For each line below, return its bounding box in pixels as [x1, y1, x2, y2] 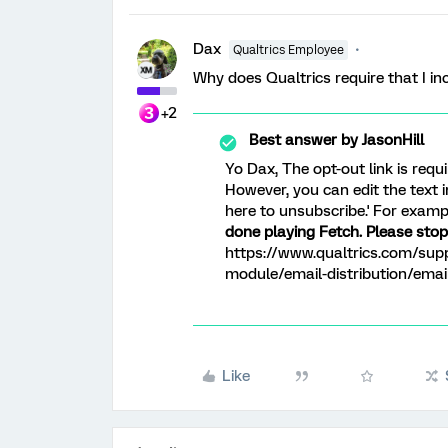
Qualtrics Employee [233, 43, 344, 57]
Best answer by [249, 131, 358, 149]
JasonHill [358, 131, 424, 149]
